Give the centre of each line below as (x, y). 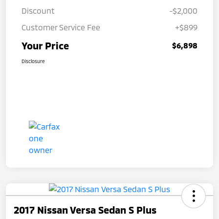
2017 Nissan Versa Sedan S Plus (85, 210)
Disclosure (33, 61)
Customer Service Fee (61, 27)
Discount (38, 11)
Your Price (45, 46)
